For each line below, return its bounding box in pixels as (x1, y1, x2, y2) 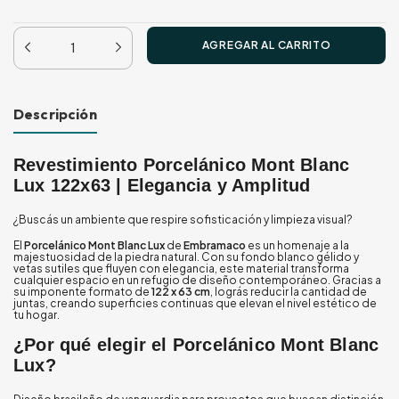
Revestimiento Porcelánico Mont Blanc (13, 155, 350, 175)
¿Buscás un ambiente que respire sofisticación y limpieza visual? (13, 213, 353, 226)
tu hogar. (13, 308, 60, 322)
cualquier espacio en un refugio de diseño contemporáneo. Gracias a (13, 273, 381, 287)
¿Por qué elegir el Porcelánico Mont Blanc (13, 335, 379, 354)
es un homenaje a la (246, 239, 349, 252)
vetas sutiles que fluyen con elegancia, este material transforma (13, 262, 349, 275)
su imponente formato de (13, 285, 151, 298)
